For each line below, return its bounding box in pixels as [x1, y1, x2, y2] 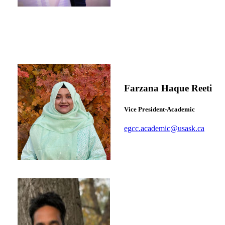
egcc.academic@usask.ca [124, 124, 204, 133]
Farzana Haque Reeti [124, 82, 212, 93]
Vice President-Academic [124, 105, 195, 113]
